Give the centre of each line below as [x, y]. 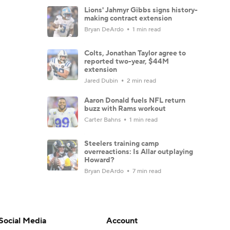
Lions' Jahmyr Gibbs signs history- [141, 10]
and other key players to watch [135, 199]
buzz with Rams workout [125, 109]
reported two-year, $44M [127, 61]
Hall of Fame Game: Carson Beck [138, 191]
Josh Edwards [104, 210]
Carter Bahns [103, 120]
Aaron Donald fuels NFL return [135, 100]
